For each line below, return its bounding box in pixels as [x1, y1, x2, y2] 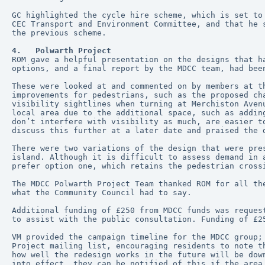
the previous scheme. [12, 28, 106, 37]
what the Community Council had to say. [12, 188, 192, 197]
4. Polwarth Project [12, 46, 111, 55]
